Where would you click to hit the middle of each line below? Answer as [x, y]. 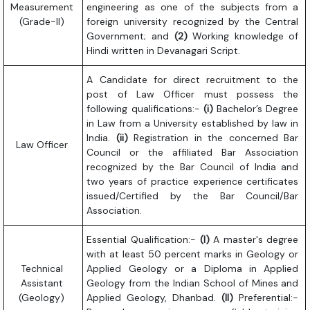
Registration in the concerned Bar [213, 138]
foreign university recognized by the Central [193, 22]
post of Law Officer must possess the [193, 94]
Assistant [42, 283]
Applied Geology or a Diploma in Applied [193, 269]
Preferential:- [266, 298]
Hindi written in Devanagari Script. [164, 51]
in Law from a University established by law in [193, 124]
